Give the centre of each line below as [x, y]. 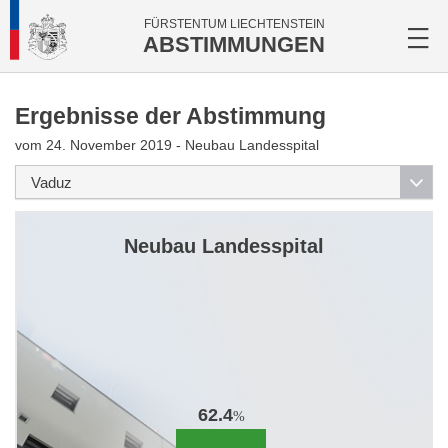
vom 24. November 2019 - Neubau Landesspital [167, 145]
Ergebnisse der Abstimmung [170, 116]
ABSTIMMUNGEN [234, 44]
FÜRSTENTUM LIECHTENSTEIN [234, 24]
